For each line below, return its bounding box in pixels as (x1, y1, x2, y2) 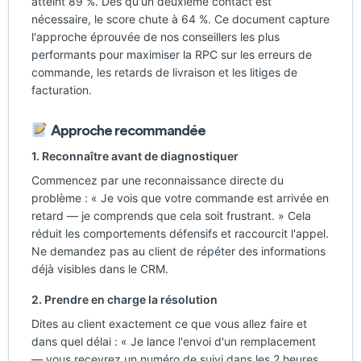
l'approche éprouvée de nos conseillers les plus (31, 30, 280, 44)
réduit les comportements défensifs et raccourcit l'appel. (31, 226, 329, 240)
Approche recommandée (48, 120, 205, 139)
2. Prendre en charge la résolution (31, 293, 218, 306)
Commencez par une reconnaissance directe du (31, 173, 284, 187)
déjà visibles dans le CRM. (31, 262, 168, 276)
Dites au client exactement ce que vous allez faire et (31, 317, 307, 330)
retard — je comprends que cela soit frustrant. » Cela (31, 209, 311, 222)
